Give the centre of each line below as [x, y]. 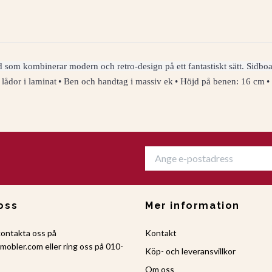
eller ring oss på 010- [83, 246]
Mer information [192, 205]
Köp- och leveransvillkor [190, 251]
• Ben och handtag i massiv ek [116, 82]
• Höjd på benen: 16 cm [220, 82]
